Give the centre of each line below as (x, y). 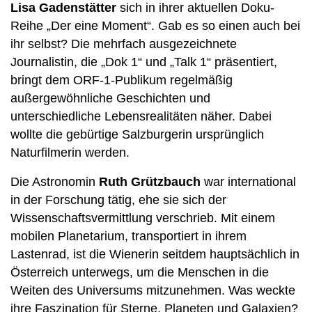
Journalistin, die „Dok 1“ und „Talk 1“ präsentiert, (144, 62)
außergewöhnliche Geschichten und (110, 98)
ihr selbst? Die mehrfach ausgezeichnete (124, 44)
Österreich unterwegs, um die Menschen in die (140, 272)
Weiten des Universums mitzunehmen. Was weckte (153, 290)
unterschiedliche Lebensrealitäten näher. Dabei (141, 116)
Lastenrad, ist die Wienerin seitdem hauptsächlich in (155, 254)
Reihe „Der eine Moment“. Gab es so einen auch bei (155, 26)
